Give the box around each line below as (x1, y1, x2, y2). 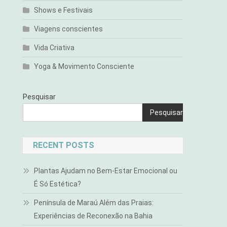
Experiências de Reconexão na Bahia (34, 212, 153, 220)
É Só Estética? (34, 180, 82, 188)
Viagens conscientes (34, 25, 103, 33)
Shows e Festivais (34, 6, 93, 14)
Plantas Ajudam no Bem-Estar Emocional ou (34, 167, 178, 175)
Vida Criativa (34, 44, 75, 52)
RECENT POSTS (33, 140, 95, 150)
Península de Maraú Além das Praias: (34, 199, 154, 207)
